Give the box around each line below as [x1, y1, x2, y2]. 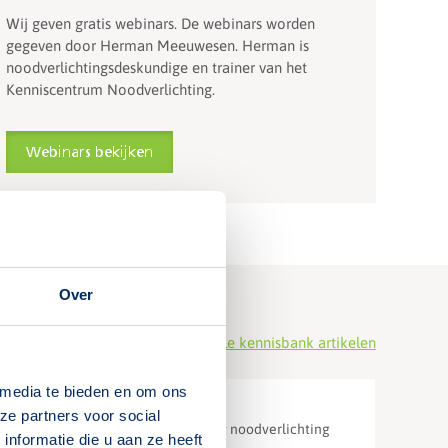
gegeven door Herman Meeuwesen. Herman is [6, 36, 309, 54]
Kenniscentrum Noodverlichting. [6, 80, 215, 98]
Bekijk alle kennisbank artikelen [166, 334, 376, 352]
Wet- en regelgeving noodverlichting [100, 420, 331, 437]
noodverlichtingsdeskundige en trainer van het [6, 58, 307, 76]
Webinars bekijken [26, 145, 153, 160]
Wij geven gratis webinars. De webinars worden [6, 14, 315, 32]
